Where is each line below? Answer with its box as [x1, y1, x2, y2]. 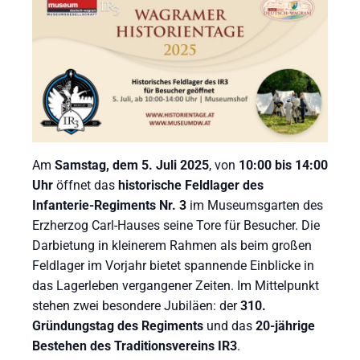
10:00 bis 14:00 [239, 157, 328, 173]
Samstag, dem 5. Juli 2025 [55, 157, 209, 173]
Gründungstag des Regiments [32, 317, 203, 333]
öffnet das [53, 177, 118, 193]
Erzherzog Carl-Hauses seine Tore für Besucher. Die [32, 217, 320, 233]
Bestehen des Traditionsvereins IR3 [32, 337, 237, 354]
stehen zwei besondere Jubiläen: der [32, 297, 240, 313]
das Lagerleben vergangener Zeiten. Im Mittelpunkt [32, 277, 319, 293]
